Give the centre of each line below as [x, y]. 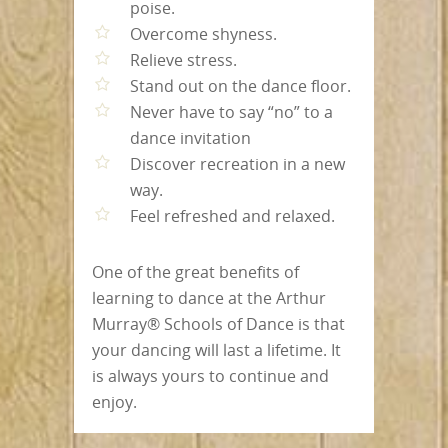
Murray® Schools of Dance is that [218, 323]
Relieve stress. [183, 59]
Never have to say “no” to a [231, 111]
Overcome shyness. [203, 33]
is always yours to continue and [210, 375]
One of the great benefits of [195, 271]
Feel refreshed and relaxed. [232, 215]
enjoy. [114, 401]
